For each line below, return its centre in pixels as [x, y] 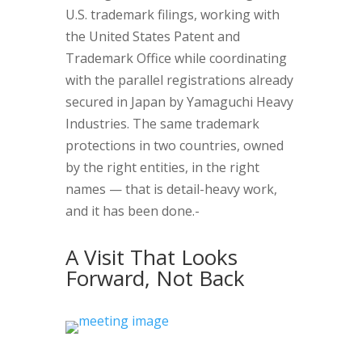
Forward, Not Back [155, 278]
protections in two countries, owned [174, 145]
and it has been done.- [132, 211]
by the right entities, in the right [162, 167]
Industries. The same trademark [162, 124]
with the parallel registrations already [179, 80]
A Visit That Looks [151, 257]
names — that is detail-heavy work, [171, 189]
